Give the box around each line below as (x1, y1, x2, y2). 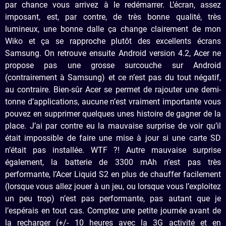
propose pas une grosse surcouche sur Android (5, 60, 221, 70)
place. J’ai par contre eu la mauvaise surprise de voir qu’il (5, 121, 221, 131)
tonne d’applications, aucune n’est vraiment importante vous (5, 96, 221, 106)
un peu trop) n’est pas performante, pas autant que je (5, 193, 221, 203)
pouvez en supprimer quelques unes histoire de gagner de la (5, 108, 221, 119)
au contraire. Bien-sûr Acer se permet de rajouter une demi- (5, 84, 221, 94)
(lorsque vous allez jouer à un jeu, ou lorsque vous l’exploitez (5, 181, 221, 191)
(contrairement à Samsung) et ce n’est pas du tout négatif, (5, 72, 221, 82)
